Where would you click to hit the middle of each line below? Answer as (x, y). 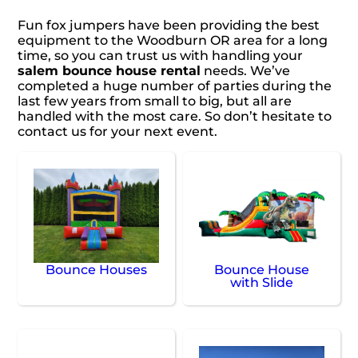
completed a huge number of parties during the (175, 86)
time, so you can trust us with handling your (161, 56)
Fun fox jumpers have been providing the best (169, 26)
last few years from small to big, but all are (155, 101)
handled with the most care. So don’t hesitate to (175, 117)
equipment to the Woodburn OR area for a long (173, 41)
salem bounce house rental (109, 71)
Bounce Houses (97, 270)
